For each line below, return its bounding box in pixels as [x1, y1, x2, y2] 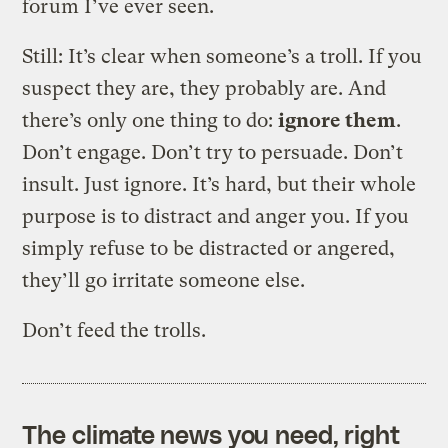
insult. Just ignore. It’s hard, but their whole [22, 172, 417, 196]
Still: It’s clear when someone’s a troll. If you [22, 44, 423, 68]
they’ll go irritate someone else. [22, 268, 306, 292]
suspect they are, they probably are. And [22, 76, 387, 100]
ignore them [278, 108, 397, 132]
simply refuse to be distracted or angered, [22, 236, 396, 260]
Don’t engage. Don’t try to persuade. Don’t [22, 140, 404, 164]
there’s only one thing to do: [22, 108, 279, 132]
